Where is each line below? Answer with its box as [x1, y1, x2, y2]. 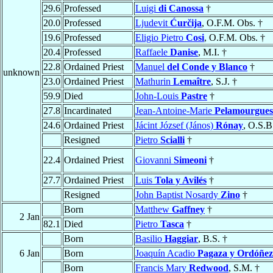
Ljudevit [135, 18, 170, 29]
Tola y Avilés [155, 175, 207, 186]
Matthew [135, 204, 172, 215]
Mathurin [135, 76, 173, 87]
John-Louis [135, 91, 181, 102]
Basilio [135, 233, 165, 244]
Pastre [181, 91, 207, 102]
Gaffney [172, 204, 205, 215]
